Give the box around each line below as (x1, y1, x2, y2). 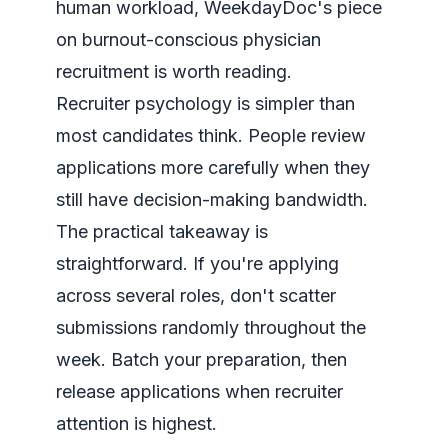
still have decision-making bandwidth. (56, 189, 368, 210)
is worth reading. (149, 61, 292, 82)
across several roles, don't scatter (56, 285, 336, 306)
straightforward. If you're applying (56, 253, 339, 274)
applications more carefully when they (56, 157, 370, 178)
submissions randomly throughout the (56, 317, 366, 338)
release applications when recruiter (56, 381, 343, 402)
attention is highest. (56, 413, 217, 434)
